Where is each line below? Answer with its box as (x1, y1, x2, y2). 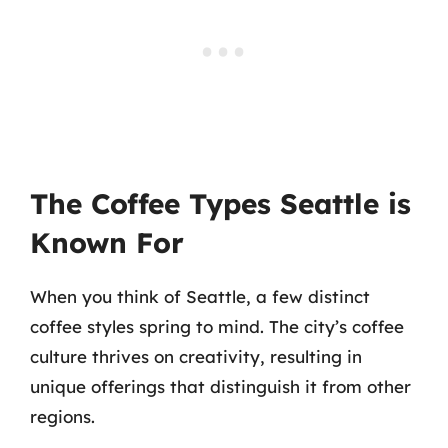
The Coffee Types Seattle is (30, 185, 411, 221)
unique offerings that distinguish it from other (30, 375, 411, 397)
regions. (30, 405, 95, 427)
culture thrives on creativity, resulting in (30, 345, 362, 367)
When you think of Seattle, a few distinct (30, 285, 370, 307)
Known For (30, 224, 184, 260)
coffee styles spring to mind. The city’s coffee (30, 315, 404, 337)
